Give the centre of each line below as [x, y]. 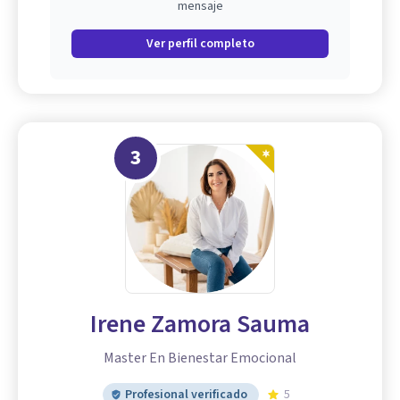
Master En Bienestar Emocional [200, 358]
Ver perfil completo [200, 44]
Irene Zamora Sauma [200, 325]
